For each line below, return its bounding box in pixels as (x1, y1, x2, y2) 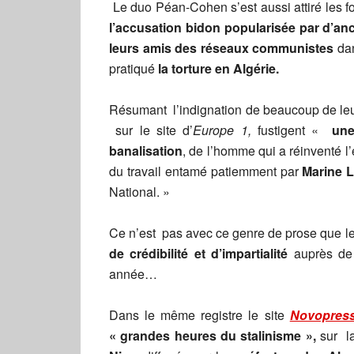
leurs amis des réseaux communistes (109, 39, 334, 57)
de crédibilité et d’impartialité (109, 244, 288, 262)
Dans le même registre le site (109, 306, 290, 324)
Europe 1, (193, 121, 251, 139)
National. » (109, 183, 170, 201)
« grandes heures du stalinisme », (109, 326, 321, 345)
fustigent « (250, 121, 333, 139)
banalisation (109, 141, 183, 160)
